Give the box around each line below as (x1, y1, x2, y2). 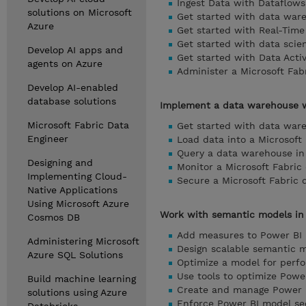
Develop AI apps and (27, 44, 123, 55)
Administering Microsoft (27, 236, 139, 247)
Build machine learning (27, 273, 136, 284)
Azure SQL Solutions (27, 249, 123, 260)
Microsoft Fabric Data (27, 120, 129, 130)
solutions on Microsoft (27, 7, 132, 18)
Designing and (27, 157, 93, 168)
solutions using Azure (27, 287, 127, 298)
